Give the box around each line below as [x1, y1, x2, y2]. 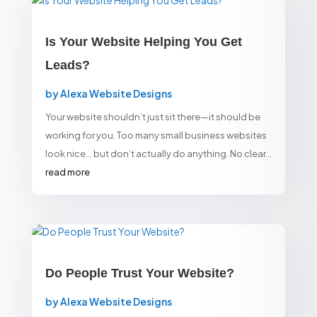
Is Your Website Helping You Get [45, 35, 242, 50]
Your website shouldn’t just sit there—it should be [45, 111, 260, 123]
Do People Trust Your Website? [45, 265, 234, 280]
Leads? [45, 58, 90, 73]
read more [45, 166, 90, 178]
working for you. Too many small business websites [45, 129, 267, 142]
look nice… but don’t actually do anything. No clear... [45, 148, 272, 160]
